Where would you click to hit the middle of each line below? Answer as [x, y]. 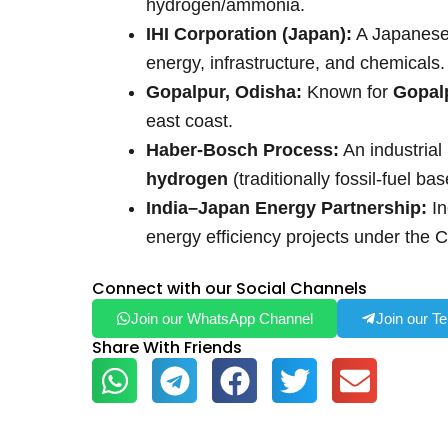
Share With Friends [167, 348]
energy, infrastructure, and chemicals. [295, 63]
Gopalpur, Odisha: [224, 92]
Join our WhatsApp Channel [222, 319]
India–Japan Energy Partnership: [286, 208]
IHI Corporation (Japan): [249, 34]
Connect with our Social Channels [229, 289]
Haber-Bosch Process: [242, 150]
